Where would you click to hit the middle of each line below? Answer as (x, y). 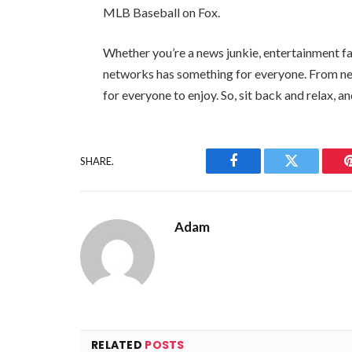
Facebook (260, 172)
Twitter (311, 172)
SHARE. (97, 161)
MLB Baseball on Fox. (162, 12)
